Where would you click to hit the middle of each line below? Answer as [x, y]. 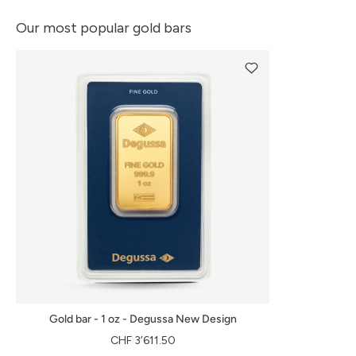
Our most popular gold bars [104, 28]
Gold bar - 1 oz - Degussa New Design [143, 319]
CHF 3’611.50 [143, 341]
